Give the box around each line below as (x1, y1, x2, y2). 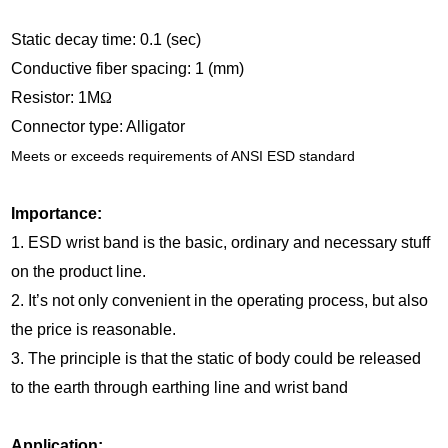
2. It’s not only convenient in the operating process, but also (11, 292, 429, 310)
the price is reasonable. (11, 321, 177, 339)
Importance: (11, 205, 103, 223)
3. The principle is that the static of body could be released (11, 350, 422, 368)
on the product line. (11, 263, 147, 281)
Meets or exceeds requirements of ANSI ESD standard (11, 148, 356, 165)
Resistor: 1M (11, 89, 101, 107)
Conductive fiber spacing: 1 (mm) (11, 60, 245, 78)
